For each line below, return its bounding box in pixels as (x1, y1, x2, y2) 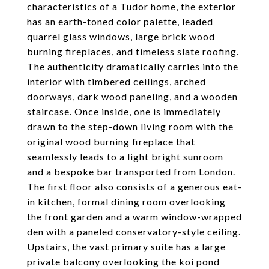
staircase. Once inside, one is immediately (27, 106, 221, 117)
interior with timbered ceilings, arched (27, 76, 206, 87)
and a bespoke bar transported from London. (27, 166, 235, 177)
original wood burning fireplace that (27, 136, 195, 147)
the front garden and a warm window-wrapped (27, 211, 242, 222)
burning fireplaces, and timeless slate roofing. (27, 46, 239, 57)
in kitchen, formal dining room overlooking (27, 196, 226, 207)
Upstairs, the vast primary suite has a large (27, 241, 226, 252)
